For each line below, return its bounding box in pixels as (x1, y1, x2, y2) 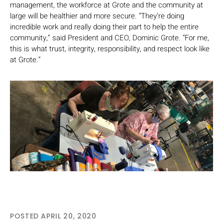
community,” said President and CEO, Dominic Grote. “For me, (10, 32, 209, 44)
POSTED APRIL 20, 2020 (10, 211, 97, 222)
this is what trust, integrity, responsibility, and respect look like (10, 43, 210, 55)
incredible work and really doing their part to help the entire (10, 21, 199, 33)
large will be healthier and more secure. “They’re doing (10, 10, 184, 22)
